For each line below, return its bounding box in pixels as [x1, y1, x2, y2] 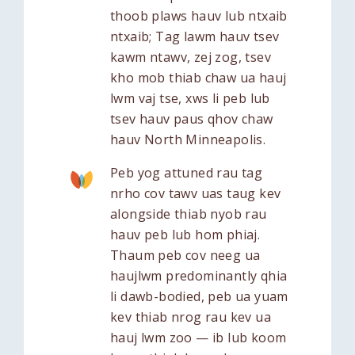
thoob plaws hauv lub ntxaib [110, 6, 288, 25]
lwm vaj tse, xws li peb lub [110, 89, 270, 107]
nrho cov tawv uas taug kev [110, 184, 281, 202]
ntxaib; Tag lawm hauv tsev [110, 27, 280, 45]
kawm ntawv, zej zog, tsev [110, 48, 271, 66]
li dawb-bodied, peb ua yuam [110, 287, 288, 305]
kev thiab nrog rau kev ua [110, 307, 271, 326]
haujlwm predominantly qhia [110, 266, 288, 284]
